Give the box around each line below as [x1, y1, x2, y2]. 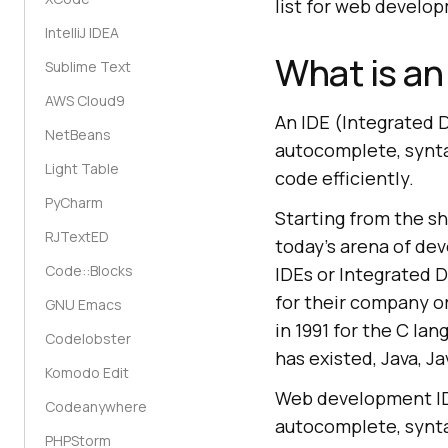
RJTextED [45, 227, 109, 246]
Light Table [45, 159, 119, 178]
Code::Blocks [45, 261, 133, 280]
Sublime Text [45, 57, 131, 76]
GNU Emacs [45, 295, 122, 314]
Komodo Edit [45, 363, 129, 382]
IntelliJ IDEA [45, 23, 119, 42]
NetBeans [45, 125, 111, 144]
